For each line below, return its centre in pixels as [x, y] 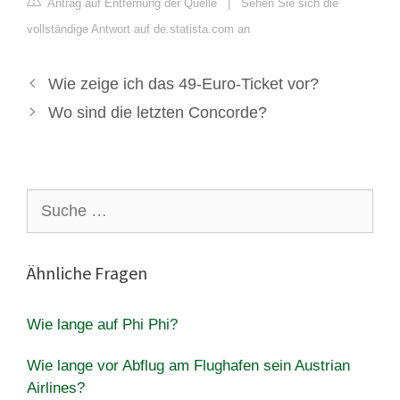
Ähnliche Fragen [87, 272]
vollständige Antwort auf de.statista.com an [138, 29]
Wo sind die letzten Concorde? [157, 112]
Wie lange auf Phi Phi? [102, 324]
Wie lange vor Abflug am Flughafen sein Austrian [188, 365]
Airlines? [56, 387]
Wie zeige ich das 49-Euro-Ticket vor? [183, 83]
